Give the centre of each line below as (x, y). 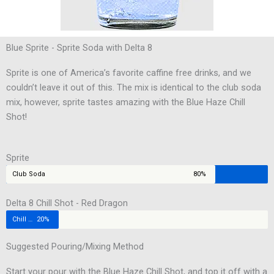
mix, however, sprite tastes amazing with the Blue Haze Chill (126, 102)
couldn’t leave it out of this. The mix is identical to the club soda (134, 87)
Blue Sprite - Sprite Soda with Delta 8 (79, 48)
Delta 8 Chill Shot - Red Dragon (67, 203)
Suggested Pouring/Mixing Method (75, 247)
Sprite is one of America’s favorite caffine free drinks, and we (129, 73)
